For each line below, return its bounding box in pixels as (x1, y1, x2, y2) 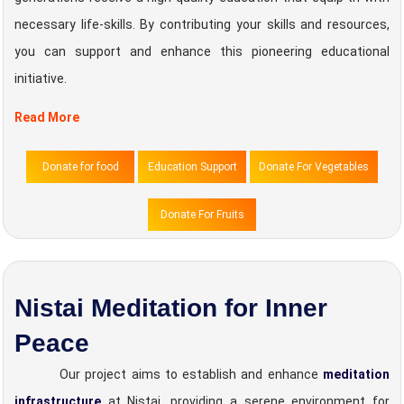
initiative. (14, 71, 67, 86)
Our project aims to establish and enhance (60, 367, 318, 381)
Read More (14, 110, 79, 124)
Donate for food (41, 161, 119, 173)
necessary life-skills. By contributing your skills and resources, (14, 17, 390, 32)
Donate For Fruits (160, 208, 244, 221)
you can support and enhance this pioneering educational (14, 44, 390, 59)
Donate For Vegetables (259, 161, 369, 173)
